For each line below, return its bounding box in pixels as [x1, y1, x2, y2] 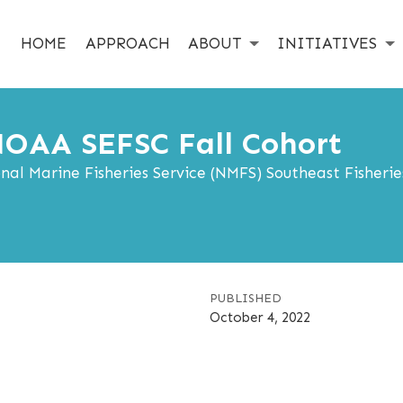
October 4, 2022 [209, 309, 310, 327]
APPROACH [85, 33, 170, 52]
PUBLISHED [209, 291, 282, 307]
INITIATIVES [277, 33, 378, 52]
